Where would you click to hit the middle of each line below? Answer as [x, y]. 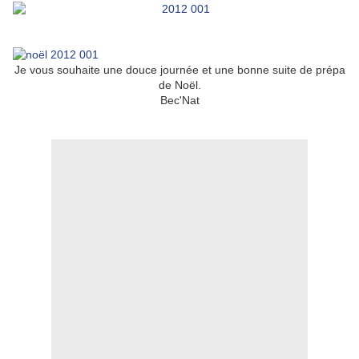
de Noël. [179, 85]
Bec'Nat [179, 101]
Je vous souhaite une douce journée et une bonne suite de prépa [179, 70]
